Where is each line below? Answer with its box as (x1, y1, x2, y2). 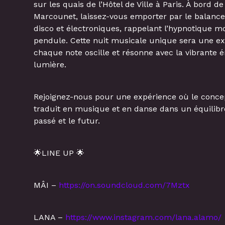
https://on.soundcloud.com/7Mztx (59, 180, 190, 190)
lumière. (34, 60, 67, 70)
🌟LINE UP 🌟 (34, 148, 85, 158)
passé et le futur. (34, 116, 100, 126)
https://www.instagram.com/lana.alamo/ (65, 212, 222, 222)
